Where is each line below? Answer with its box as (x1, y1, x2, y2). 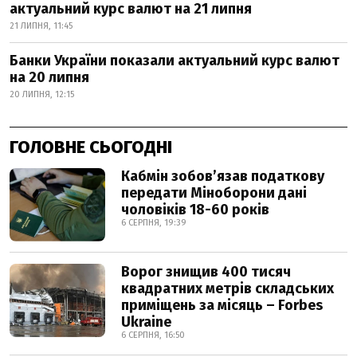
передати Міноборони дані (121, 183, 307, 202)
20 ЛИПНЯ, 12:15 (10, 88, 74, 100)
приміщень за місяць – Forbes (121, 296, 323, 314)
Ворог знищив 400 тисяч (121, 262, 291, 280)
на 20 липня (10, 68, 89, 86)
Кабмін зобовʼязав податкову (121, 167, 324, 185)
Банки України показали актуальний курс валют (10, 51, 339, 69)
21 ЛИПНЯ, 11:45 (10, 20, 73, 31)
